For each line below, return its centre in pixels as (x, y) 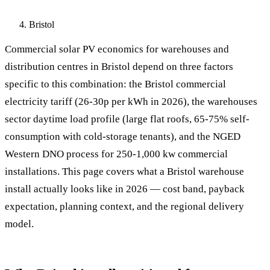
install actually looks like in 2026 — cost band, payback (125, 189)
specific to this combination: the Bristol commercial (115, 84)
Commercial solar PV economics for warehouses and (117, 49)
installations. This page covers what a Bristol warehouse (124, 171)
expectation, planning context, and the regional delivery (124, 206)
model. (19, 224)
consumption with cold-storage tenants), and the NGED (123, 136)
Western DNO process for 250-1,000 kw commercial (116, 154)
